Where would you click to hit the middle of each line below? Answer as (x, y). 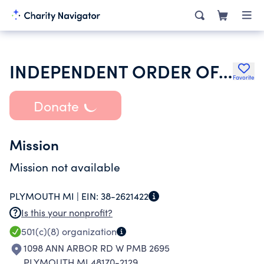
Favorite (244, 77)
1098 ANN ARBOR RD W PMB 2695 (97, 248)
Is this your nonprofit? (67, 212)
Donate (56, 105)
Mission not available (65, 167)
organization (88, 231)
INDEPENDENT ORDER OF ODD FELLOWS (225, 71)
